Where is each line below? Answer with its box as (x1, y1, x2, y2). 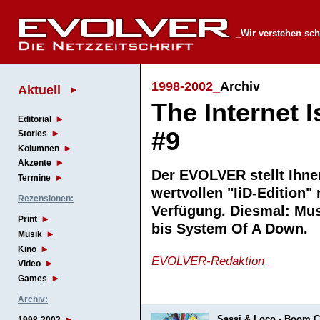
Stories (18, 129, 47, 139)
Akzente (18, 158, 51, 169)
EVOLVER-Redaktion (151, 254, 264, 268)
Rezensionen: (18, 194, 74, 204)
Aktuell (18, 81, 61, 97)
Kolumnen (18, 143, 59, 154)
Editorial (18, 114, 51, 124)
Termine (18, 173, 51, 184)
